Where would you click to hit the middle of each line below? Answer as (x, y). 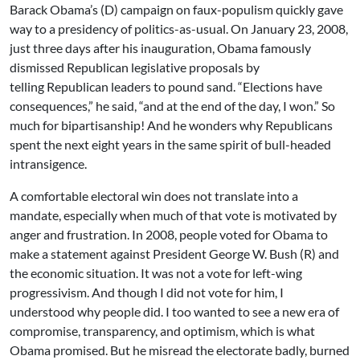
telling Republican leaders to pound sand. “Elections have (166, 86)
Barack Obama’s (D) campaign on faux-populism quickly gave (176, 9)
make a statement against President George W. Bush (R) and (174, 254)
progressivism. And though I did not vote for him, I (147, 292)
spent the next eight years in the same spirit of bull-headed (170, 144)
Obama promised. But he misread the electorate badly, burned (180, 350)
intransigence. (48, 164)
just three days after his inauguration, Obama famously (160, 48)
